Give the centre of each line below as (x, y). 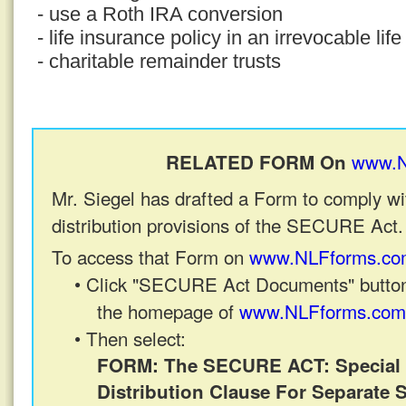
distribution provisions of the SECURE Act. (227, 225)
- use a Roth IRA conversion (160, 14)
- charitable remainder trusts (159, 61)
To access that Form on (150, 256)
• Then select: (130, 338)
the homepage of (168, 311)
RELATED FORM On (259, 162)
